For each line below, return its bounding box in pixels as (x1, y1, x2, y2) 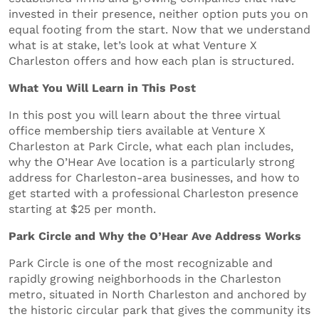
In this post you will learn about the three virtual (9, 108, 280, 122)
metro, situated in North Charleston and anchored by (9, 287, 306, 301)
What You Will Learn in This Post (9, 80, 196, 95)
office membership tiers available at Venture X (9, 123, 266, 137)
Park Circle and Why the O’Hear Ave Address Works (9, 229, 301, 243)
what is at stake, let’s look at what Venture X (9, 38, 257, 52)
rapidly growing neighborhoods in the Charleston (9, 271, 281, 286)
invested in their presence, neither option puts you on (9, 6, 308, 21)
